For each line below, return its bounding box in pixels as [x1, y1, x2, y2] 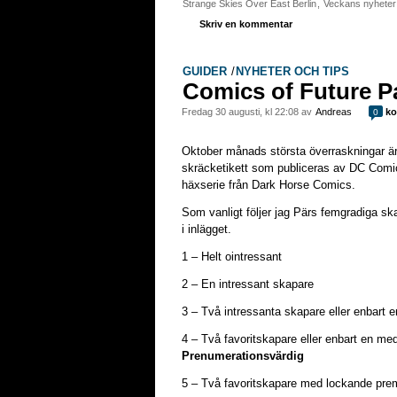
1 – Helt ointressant [182, 250, 282, 263]
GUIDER [183, 65, 227, 78]
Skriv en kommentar [199, 19, 292, 29]
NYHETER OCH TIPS [236, 65, 349, 78]
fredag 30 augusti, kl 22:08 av [188, 106, 315, 117]
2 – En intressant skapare [182, 277, 314, 291]
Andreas [315, 106, 352, 117]
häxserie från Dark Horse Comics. [182, 178, 355, 191]
